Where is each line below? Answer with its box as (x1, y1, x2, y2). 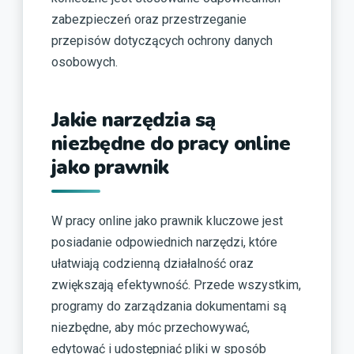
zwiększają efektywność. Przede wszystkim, (51, 277, 301, 292)
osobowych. (51, 54, 118, 70)
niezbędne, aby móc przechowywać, (51, 320, 250, 335)
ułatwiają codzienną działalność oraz (51, 256, 254, 271)
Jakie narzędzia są (51, 106, 216, 134)
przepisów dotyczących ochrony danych (51, 32, 273, 48)
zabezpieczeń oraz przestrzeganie (51, 11, 247, 27)
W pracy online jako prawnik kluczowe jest (51, 213, 283, 228)
